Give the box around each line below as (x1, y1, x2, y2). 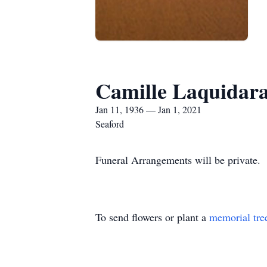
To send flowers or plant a (95, 210, 209, 224)
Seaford (95, 117, 124, 130)
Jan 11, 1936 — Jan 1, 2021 (95, 103, 201, 116)
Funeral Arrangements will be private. (95, 153, 260, 167)
